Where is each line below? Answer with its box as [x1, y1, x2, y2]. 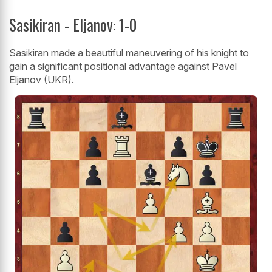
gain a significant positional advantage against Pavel [9, 59, 237, 72]
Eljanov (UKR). [9, 73, 74, 86]
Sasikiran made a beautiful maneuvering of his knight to [9, 46, 249, 59]
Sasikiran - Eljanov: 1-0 [9, 13, 137, 36]
